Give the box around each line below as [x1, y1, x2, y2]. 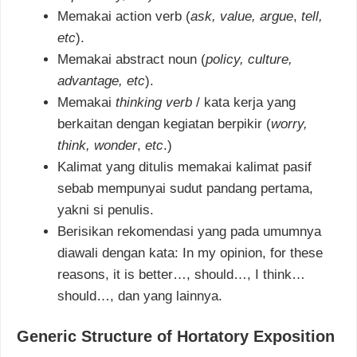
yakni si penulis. [57, 202, 154, 218]
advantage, [57, 73, 123, 88]
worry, [271, 116, 308, 131]
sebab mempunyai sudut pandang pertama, [57, 180, 313, 196]
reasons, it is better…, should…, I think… [57, 266, 305, 282]
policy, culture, [206, 51, 292, 67]
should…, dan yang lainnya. [57, 288, 222, 304]
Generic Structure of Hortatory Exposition [17, 328, 335, 346]
